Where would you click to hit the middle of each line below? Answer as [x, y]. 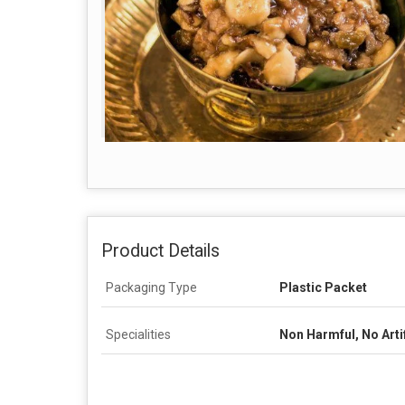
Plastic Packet [323, 287]
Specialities [138, 334]
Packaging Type [151, 287]
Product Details [160, 250]
